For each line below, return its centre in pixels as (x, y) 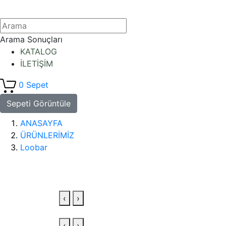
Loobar (34, 147)
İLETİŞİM (37, 64)
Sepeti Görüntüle (39, 103)
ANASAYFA (41, 123)
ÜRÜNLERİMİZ (47, 135)
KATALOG (39, 51)
